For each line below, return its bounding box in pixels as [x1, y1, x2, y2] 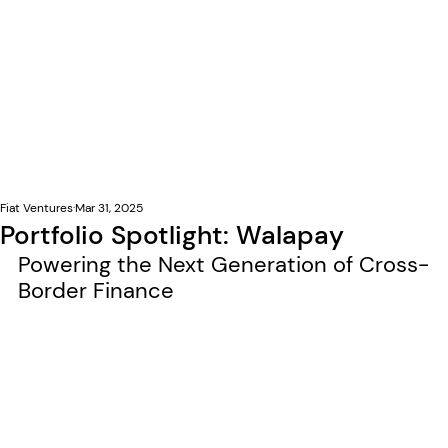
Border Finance [18, 276, 174, 305]
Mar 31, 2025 [75, 200, 143, 216]
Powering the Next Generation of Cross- [18, 250, 429, 279]
